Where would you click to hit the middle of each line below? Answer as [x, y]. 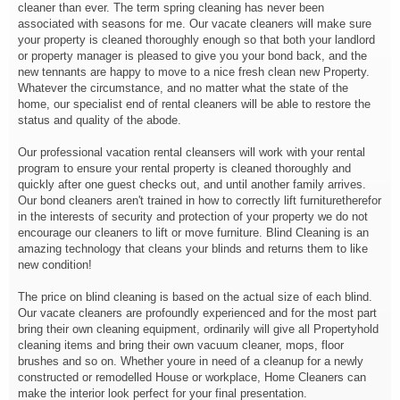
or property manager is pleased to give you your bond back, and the [192, 56]
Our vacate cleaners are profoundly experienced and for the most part [197, 313]
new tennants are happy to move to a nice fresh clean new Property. [194, 72]
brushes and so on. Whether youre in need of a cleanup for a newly [191, 361]
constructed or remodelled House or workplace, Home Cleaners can [192, 377]
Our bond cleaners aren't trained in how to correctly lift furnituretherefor [200, 200]
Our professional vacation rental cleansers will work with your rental [192, 152]
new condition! [55, 265]
